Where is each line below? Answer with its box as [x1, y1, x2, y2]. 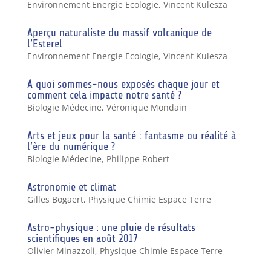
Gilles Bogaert [27, 193, 83, 205]
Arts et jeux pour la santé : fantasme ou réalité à [27, 129, 236, 142]
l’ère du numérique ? [27, 140, 115, 152]
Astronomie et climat [27, 180, 116, 193]
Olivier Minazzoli [27, 244, 95, 256]
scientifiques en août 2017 [27, 232, 138, 244]
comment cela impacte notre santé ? [27, 88, 181, 101]
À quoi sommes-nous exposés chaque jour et [27, 77, 220, 90]
